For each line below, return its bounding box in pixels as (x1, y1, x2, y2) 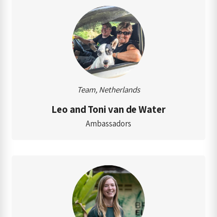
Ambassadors (86, 118, 131, 129)
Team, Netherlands (77, 84, 140, 95)
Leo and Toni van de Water (51, 102, 166, 116)
